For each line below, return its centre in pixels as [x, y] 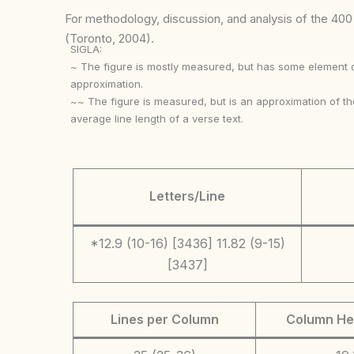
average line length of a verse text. [157, 119]
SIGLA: [87, 49]
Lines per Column [164, 319]
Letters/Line [187, 196]
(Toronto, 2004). [109, 38]
